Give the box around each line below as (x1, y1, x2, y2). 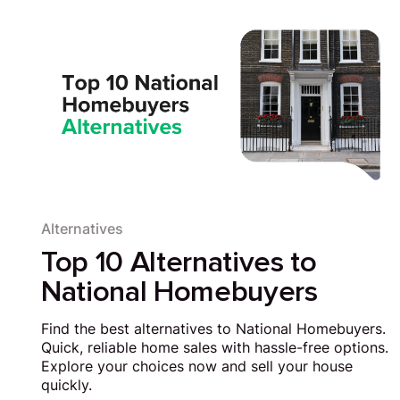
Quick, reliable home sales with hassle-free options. (41, 339, 389, 357)
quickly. (41, 377, 93, 395)
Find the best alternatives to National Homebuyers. (41, 321, 387, 338)
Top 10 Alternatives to (41, 245, 317, 281)
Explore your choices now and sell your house (41, 358, 354, 376)
